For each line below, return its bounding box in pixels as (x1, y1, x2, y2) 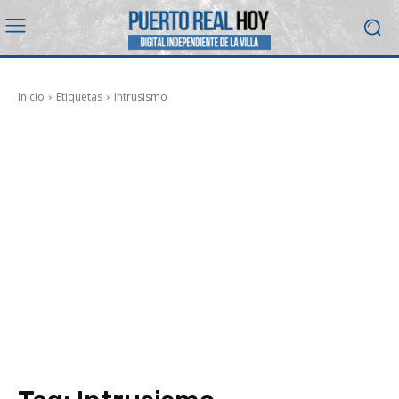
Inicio (18, 88, 45, 104)
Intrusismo (114, 88, 167, 104)
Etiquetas (56, 88, 102, 104)
